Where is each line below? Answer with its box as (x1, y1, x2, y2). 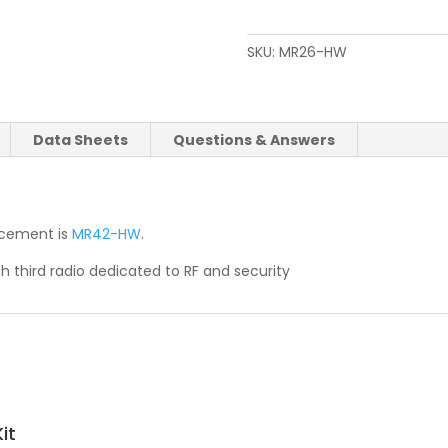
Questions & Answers (173, 130, 335, 151)
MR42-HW (72, 224, 141, 245)
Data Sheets (33, 130, 128, 151)
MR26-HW (278, 42, 347, 63)
